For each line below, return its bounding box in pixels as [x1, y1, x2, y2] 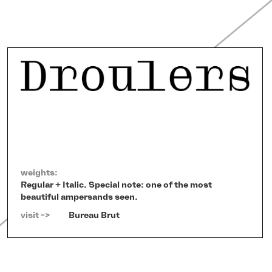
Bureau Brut [69, 210, 120, 221]
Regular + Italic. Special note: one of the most [21, 180, 212, 191]
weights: [21, 168, 58, 178]
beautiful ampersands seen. [21, 192, 138, 203]
